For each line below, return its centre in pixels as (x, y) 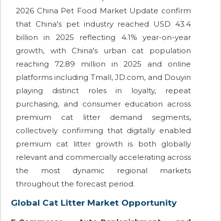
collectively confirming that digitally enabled (103, 131)
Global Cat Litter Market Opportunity (94, 203)
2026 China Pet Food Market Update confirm (103, 11)
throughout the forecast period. (75, 184)
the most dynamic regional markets (103, 171)
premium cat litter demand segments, (103, 117)
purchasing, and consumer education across (103, 104)
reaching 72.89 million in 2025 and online (103, 64)
